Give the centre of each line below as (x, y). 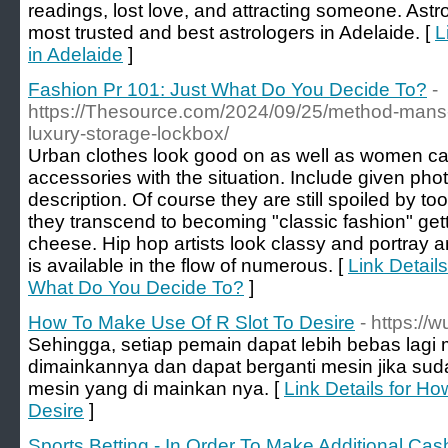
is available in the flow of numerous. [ (188, 265)
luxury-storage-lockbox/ (128, 133)
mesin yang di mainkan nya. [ (156, 388)
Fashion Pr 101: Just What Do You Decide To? (227, 89)
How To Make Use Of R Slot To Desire (191, 322)
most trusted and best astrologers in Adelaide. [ (231, 32)
